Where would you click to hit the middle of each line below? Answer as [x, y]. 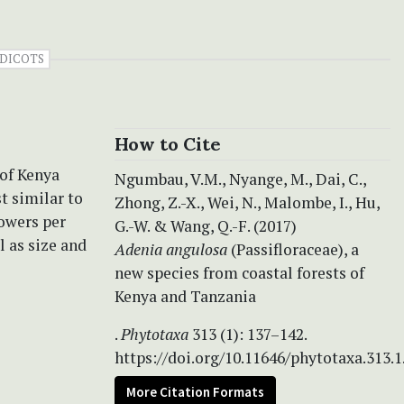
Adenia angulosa [171, 249]
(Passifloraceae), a [293, 249]
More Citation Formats [195, 391]
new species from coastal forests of [239, 272]
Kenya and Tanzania [185, 296]
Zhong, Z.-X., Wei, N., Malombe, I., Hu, [247, 202]
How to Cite [168, 143]
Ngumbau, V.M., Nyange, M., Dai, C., [240, 179]
